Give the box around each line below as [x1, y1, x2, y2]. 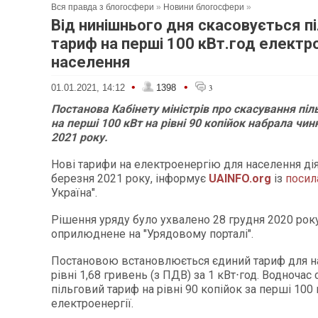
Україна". [51, 186, 97, 199]
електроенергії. [51, 297, 133, 310]
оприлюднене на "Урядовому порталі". [51, 227, 253, 241]
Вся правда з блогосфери [51, 2, 154, 12]
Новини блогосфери [163, 2, 244, 12]
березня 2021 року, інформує [51, 172, 209, 185]
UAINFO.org [209, 172, 271, 185]
